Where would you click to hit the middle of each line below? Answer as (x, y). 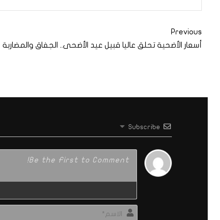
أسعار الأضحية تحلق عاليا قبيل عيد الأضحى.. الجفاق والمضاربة (102, 45)
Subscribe (144, 127)
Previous (186, 32)
